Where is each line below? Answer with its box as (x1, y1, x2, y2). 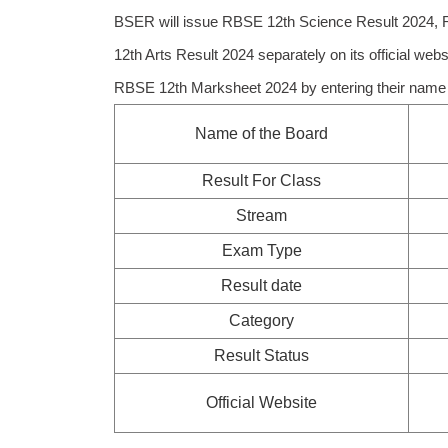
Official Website (206, 394, 317, 411)
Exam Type (221, 242, 302, 259)
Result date (221, 277, 302, 294)
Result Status (214, 347, 309, 364)
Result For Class (202, 172, 321, 189)
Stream (236, 207, 287, 224)
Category (229, 312, 294, 329)
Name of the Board (195, 125, 328, 142)
